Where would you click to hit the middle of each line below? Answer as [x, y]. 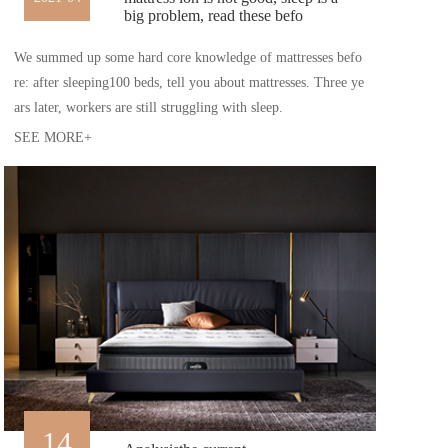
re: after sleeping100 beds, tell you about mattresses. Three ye [189, 82]
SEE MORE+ [53, 137]
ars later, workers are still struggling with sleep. [148, 107]
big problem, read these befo [213, 15]
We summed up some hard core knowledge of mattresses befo [188, 57]
